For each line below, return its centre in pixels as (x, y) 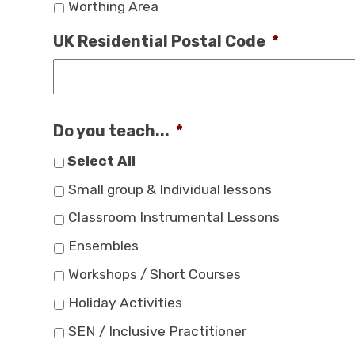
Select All (102, 160)
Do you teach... (112, 130)
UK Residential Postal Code (160, 41)
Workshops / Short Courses (155, 274)
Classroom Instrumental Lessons (174, 218)
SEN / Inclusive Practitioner (158, 331)
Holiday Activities (126, 302)
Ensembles (104, 246)
